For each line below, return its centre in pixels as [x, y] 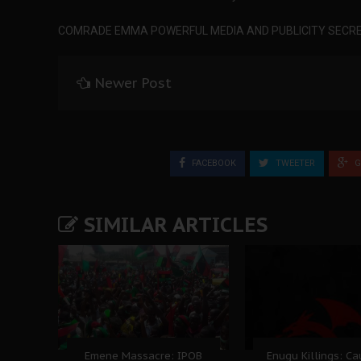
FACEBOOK [213, 163]
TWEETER [294, 163]
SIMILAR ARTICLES [173, 224]
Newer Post [133, 83]
